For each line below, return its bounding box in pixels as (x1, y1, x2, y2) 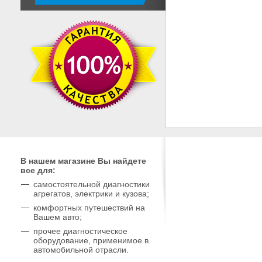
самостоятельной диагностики (33, 180, 150, 189)
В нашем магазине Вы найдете (20, 156, 146, 166)
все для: (20, 166, 56, 175)
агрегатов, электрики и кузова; (33, 189, 149, 198)
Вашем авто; (33, 212, 82, 222)
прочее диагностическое (33, 226, 127, 236)
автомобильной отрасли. (33, 245, 129, 254)
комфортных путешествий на (33, 203, 145, 212)
